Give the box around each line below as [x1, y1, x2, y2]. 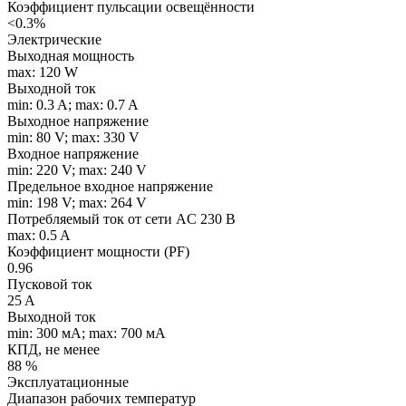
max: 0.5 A [7, 227, 71, 243]
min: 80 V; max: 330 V [7, 129, 140, 145]
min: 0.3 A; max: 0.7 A [7, 96, 139, 112]
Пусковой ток [7, 275, 92, 292]
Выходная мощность [7, 47, 134, 63]
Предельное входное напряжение [7, 178, 213, 194]
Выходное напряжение [7, 112, 149, 129]
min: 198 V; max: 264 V [7, 194, 147, 210]
